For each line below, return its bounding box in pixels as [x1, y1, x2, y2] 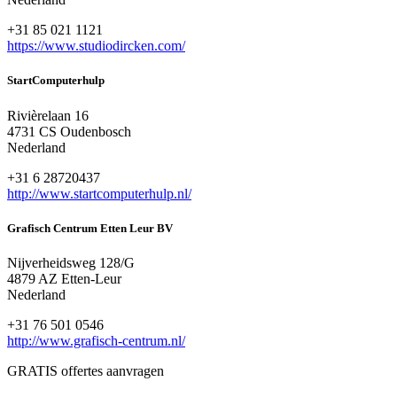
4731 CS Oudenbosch [7, 123, 131, 139]
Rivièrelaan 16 [7, 107, 89, 123]
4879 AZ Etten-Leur [7, 270, 121, 286]
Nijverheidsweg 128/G [7, 254, 135, 270]
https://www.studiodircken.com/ [7, 38, 185, 54]
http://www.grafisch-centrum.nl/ [7, 332, 185, 348]
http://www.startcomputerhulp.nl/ [7, 185, 191, 201]
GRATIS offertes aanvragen [7, 362, 164, 378]
